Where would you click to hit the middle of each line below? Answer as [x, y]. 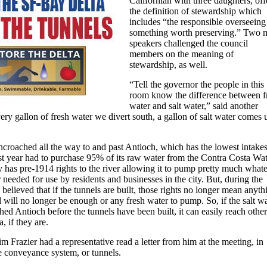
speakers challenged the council [189, 43]
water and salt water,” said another [194, 105]
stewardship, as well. [168, 64]
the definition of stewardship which [195, 11]
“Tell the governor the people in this [197, 84]
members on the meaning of [181, 54]
